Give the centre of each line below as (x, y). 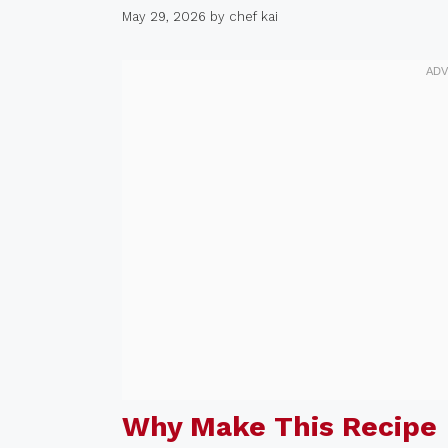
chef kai (253, 17)
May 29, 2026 (164, 17)
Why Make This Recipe (279, 427)
